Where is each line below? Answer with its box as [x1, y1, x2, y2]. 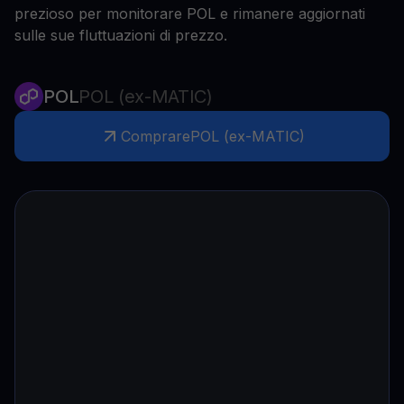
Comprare [121, 127, 190, 146]
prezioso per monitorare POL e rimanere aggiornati [14, 5, 365, 23]
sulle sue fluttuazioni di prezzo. [14, 26, 227, 44]
